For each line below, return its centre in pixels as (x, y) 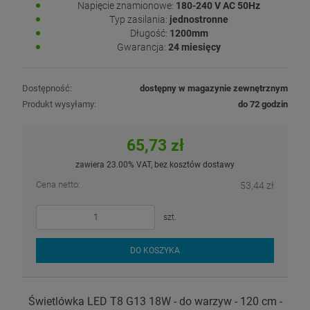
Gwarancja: (143, 47)
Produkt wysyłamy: (59, 104)
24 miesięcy (194, 47)
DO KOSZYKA (155, 250)
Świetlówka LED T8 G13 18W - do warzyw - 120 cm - (155, 302)
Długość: (149, 33)
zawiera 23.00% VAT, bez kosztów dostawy (155, 164)
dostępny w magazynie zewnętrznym (214, 88)
